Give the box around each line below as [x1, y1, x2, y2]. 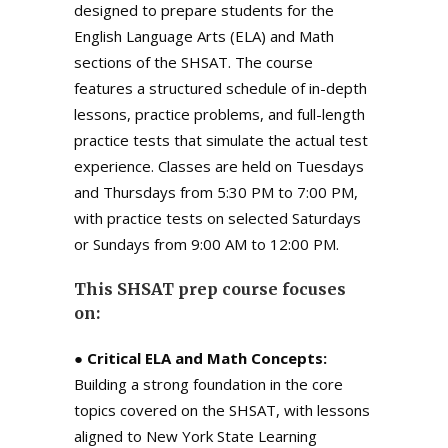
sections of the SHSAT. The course [74, 52, 313, 72]
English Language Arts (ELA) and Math [74, 26, 334, 46]
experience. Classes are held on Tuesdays [74, 156, 364, 176]
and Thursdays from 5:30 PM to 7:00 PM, [74, 182, 358, 202]
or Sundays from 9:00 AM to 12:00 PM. [74, 234, 339, 254]
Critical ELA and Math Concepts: [87, 348, 327, 368]
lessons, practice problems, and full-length [74, 104, 365, 124]
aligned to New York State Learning [74, 426, 317, 446]
